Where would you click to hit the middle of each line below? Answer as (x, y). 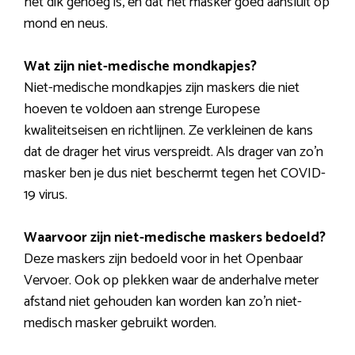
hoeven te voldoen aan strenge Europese (142, 110)
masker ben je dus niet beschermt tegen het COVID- (175, 174)
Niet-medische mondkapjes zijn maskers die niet (162, 88)
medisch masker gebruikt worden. (120, 324)
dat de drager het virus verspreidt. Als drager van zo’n (174, 153)
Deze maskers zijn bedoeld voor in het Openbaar (163, 260)
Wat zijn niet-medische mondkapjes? (140, 67)
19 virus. (46, 195)
